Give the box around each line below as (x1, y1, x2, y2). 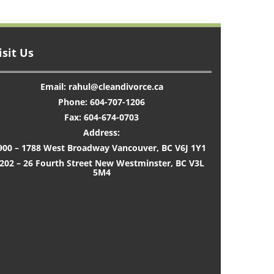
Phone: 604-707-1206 (58, 96, 145, 108)
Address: (83, 127, 120, 138)
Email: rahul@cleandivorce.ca (40, 81, 163, 92)
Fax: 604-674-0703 (64, 111, 139, 123)
